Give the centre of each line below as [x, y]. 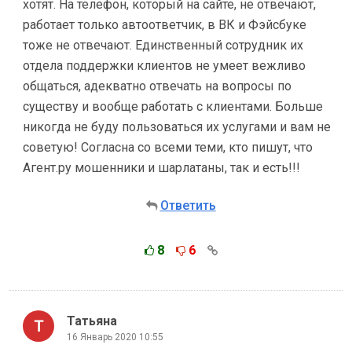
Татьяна [92, 321]
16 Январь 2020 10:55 [115, 337]
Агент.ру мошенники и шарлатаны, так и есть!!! [161, 168]
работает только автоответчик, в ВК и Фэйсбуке [165, 25]
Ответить [188, 205]
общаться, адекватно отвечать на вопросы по [157, 86]
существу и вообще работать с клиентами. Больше [173, 106]
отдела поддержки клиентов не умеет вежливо [164, 66]
